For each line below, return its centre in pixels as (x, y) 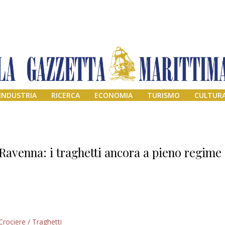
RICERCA (66, 95)
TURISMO (163, 95)
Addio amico (181, 215)
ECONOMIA (114, 95)
